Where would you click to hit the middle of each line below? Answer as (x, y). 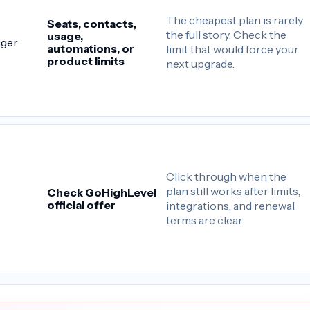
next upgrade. (201, 63)
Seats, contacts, (92, 23)
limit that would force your (233, 49)
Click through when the (227, 176)
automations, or (91, 48)
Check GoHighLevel (102, 192)
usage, (65, 36)
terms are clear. (205, 220)
